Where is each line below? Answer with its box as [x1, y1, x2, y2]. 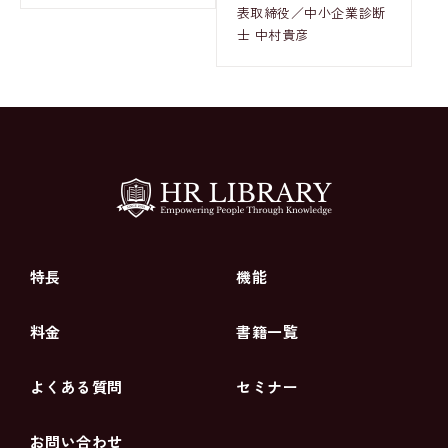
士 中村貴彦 [236, 24, 309, 44]
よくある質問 [29, 376, 123, 398]
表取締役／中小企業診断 [236, 2, 386, 22]
